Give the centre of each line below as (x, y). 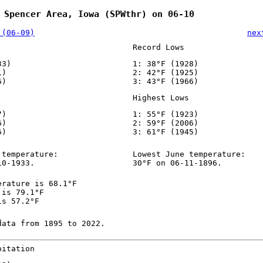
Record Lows (158, 48)
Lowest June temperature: (189, 154)
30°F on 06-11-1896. (177, 163)
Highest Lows (161, 98)
